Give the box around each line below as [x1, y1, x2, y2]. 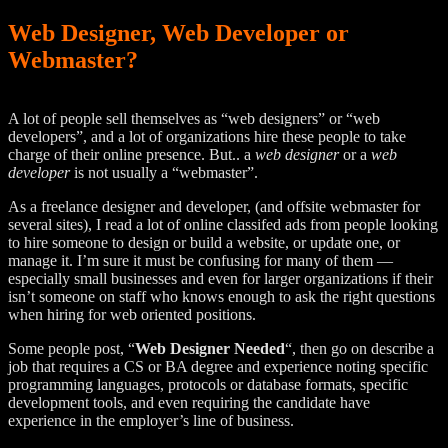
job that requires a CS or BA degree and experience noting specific [8, 357, 428, 375]
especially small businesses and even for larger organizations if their [8, 269, 433, 287]
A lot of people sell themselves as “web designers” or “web [8, 109, 380, 127]
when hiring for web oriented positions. [8, 305, 256, 323]
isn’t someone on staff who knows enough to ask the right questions [8, 287, 435, 305]
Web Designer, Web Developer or [8, 19, 349, 46]
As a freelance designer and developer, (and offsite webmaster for [8, 197, 420, 215]
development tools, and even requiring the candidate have [8, 393, 370, 411]
